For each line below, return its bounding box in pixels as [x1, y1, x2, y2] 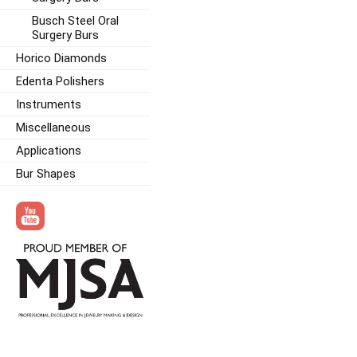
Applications [16, 143, 81, 158]
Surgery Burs [32, 27, 99, 42]
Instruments [16, 96, 81, 112]
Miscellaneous [16, 120, 91, 135]
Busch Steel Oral [32, 13, 119, 28]
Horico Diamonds [16, 50, 107, 65]
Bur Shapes [16, 166, 76, 181]
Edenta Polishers [16, 73, 104, 88]
